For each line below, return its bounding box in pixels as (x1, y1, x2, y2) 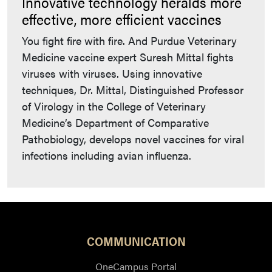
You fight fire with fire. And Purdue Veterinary (22, 32, 237, 48)
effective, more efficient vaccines (22, 8, 222, 29)
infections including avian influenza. (22, 147, 191, 163)
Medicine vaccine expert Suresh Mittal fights (22, 49, 234, 64)
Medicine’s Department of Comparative (22, 114, 209, 130)
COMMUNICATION (86, 231, 186, 250)
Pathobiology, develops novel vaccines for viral (22, 131, 244, 146)
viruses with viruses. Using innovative (22, 65, 202, 81)
